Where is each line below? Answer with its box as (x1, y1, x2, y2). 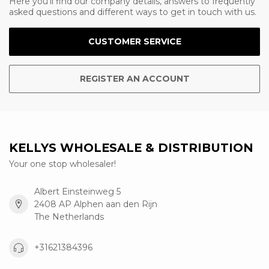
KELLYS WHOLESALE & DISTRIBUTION (9, 140, 253, 155)
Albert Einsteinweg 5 (34, 186, 121, 197)
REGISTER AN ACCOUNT (79, 73, 190, 84)
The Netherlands (34, 211, 104, 222)
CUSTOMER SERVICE (88, 35, 181, 47)
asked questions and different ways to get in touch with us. (9, 6, 256, 17)
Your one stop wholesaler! (9, 158, 116, 169)
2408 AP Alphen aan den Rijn (34, 198, 157, 210)
